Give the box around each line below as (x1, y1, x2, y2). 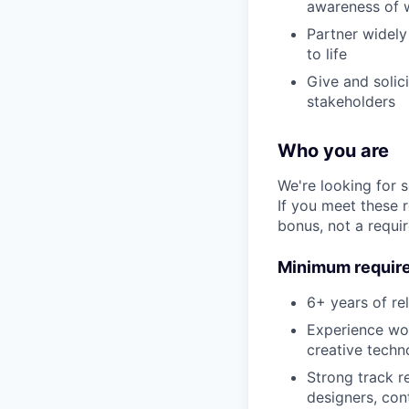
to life (307, 45, 347, 63)
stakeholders (307, 92, 395, 110)
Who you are (278, 140, 389, 162)
